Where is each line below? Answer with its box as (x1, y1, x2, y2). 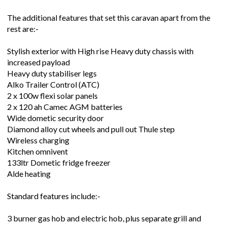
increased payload (7, 57, 70, 67)
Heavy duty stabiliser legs (7, 68, 97, 79)
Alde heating (7, 169, 51, 179)
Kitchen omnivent (7, 146, 68, 157)
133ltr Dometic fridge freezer (7, 158, 110, 168)
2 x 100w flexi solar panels (7, 91, 98, 101)
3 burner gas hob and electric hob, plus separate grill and (7, 213, 201, 223)
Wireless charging (7, 135, 69, 145)
